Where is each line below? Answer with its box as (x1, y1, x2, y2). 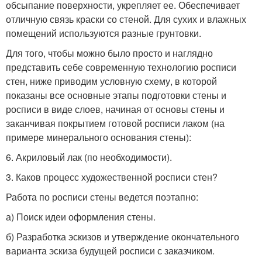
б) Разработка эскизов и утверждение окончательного (6, 230, 239, 243)
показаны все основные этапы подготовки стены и (6, 88, 226, 102)
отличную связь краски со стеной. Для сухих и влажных (6, 12, 246, 26)
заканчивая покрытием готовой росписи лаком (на (6, 116, 225, 130)
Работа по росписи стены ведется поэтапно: (6, 190, 198, 204)
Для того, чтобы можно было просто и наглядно (6, 46, 213, 60)
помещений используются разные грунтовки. (6, 26, 201, 40)
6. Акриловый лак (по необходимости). (6, 150, 172, 164)
